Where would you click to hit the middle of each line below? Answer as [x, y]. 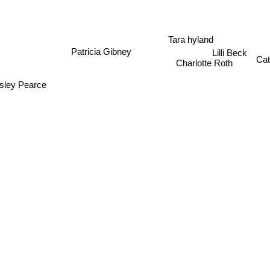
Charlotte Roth [204, 63]
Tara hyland [190, 37]
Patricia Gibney [102, 46]
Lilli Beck [228, 51]
